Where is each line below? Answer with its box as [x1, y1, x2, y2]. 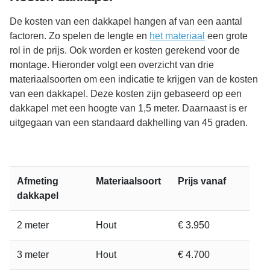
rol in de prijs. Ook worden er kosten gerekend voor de [10, 45, 240, 55]
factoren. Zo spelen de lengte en [10, 31, 149, 41]
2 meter [17, 220, 49, 230]
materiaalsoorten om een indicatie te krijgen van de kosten [10, 74, 258, 84]
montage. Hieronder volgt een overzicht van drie [10, 60, 214, 70]
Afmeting [17, 176, 58, 186]
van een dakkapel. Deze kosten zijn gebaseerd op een [10, 89, 242, 99]
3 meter [17, 250, 49, 260]
